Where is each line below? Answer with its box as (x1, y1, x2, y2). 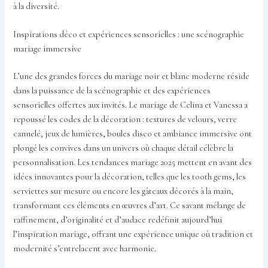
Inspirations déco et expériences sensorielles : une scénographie (13, 29, 245, 39)
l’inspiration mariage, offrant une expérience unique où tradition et (13, 229, 254, 239)
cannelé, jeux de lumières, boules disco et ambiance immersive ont (13, 128, 252, 139)
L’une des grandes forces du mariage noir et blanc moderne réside (13, 71, 250, 81)
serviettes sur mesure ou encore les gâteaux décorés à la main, (13, 185, 234, 196)
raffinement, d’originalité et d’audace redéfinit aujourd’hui (13, 214, 223, 225)
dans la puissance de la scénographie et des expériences (13, 85, 211, 96)
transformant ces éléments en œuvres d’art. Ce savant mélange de (13, 200, 246, 211)
